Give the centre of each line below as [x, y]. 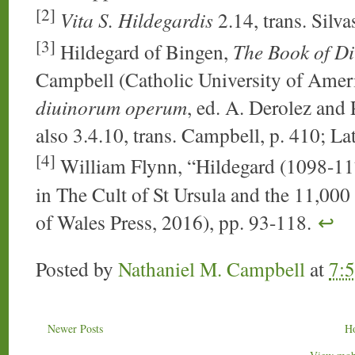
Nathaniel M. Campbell [212, 268]
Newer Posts [75, 328]
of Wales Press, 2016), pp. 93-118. [177, 221]
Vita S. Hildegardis [137, 20]
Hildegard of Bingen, [144, 52]
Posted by [77, 268]
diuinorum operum [111, 107]
